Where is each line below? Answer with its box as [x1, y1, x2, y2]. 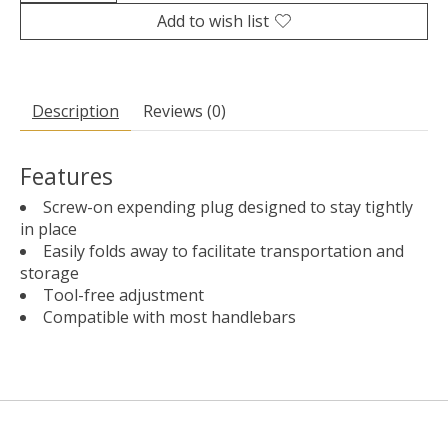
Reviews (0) [143, 99, 226, 122]
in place [20, 217, 77, 240]
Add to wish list [157, 9, 269, 32]
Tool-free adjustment [43, 283, 204, 306]
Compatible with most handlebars [43, 305, 296, 328]
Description [32, 99, 119, 122]
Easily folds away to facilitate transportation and [43, 239, 404, 262]
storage [20, 261, 79, 284]
